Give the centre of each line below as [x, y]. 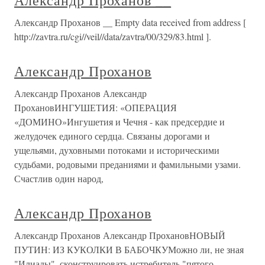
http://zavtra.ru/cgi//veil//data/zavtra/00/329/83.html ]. [113, 37]
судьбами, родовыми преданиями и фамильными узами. [127, 164]
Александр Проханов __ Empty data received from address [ [130, 22]
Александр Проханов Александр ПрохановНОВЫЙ [120, 235]
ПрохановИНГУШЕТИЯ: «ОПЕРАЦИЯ [96, 108]
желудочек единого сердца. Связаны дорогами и [112, 136]
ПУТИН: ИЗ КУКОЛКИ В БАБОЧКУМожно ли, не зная [129, 250]
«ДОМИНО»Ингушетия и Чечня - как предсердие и [119, 122]
